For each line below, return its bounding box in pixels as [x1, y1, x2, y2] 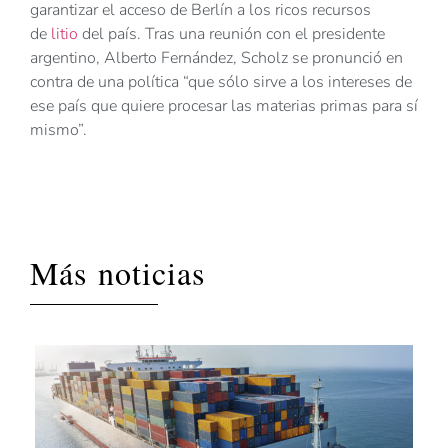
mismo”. [30, 119, 87, 142]
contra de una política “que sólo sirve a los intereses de [30, 71, 412, 94]
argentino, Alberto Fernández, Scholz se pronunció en [30, 47, 403, 70]
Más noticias [30, 250, 205, 294]
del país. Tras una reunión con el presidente [78, 23, 385, 46]
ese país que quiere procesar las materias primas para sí [30, 95, 418, 118]
